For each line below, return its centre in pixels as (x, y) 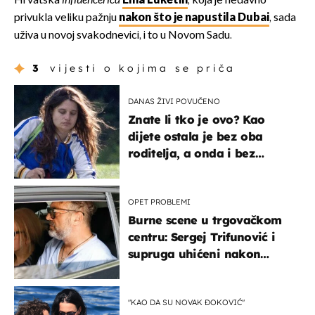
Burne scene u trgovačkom (205, 220)
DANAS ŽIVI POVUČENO (174, 102)
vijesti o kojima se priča (143, 69)
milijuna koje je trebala (195, 171)
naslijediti (156, 187)
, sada (283, 18)
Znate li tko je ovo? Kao (197, 120)
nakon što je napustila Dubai (194, 18)
